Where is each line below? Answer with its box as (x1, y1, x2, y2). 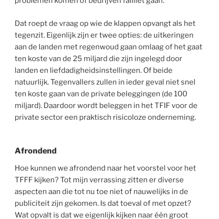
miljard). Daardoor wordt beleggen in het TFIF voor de (15, 101, 197, 110)
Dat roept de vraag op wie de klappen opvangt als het (15, 19, 196, 28)
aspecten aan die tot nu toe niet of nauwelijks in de (15, 187, 188, 197)
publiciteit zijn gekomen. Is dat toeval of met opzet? (15, 199, 191, 208)
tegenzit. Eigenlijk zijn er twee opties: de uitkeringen (15, 30, 194, 40)
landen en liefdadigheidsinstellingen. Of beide (15, 66, 173, 75)
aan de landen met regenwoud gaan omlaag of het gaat (15, 42, 202, 51)
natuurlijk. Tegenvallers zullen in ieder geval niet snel (15, 77, 196, 87)
